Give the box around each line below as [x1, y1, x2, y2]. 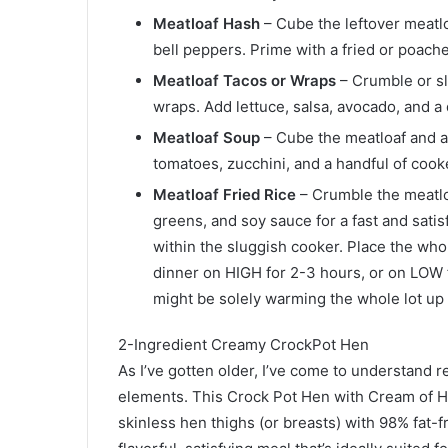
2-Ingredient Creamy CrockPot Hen [118, 334, 369, 354]
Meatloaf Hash [153, 13, 260, 33]
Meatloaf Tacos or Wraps [153, 70, 340, 90]
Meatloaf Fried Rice [153, 184, 296, 204]
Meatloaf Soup [153, 127, 264, 147]
